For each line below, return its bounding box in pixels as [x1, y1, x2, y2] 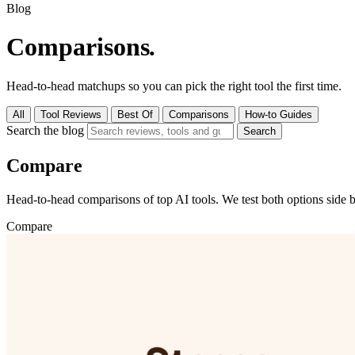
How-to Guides [245, 108, 312, 120]
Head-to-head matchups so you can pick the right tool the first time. [6, 78, 342, 93]
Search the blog [6, 123, 84, 137]
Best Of [117, 108, 153, 120]
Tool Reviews [40, 108, 101, 120]
